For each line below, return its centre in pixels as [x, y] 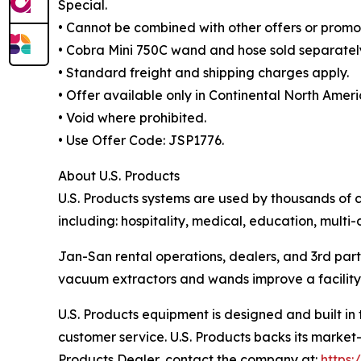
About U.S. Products [119, 176]
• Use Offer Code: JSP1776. [141, 141]
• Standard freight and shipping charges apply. [203, 73]
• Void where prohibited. [132, 118]
